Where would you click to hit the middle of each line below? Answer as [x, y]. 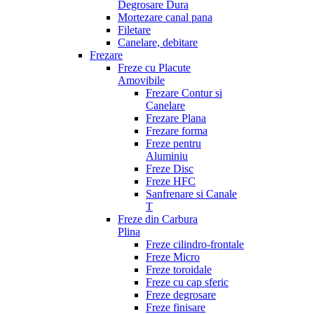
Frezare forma [177, 131]
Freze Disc [170, 169]
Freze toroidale [179, 269]
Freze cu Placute [154, 68]
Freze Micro [173, 257]
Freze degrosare [181, 295]
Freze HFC [171, 181]
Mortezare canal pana [165, 17]
